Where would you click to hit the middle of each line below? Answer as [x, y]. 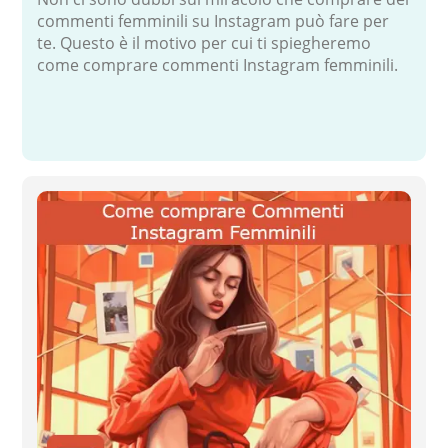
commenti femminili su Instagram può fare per [213, 20]
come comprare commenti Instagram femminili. [218, 64]
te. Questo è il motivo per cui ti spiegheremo [204, 42]
